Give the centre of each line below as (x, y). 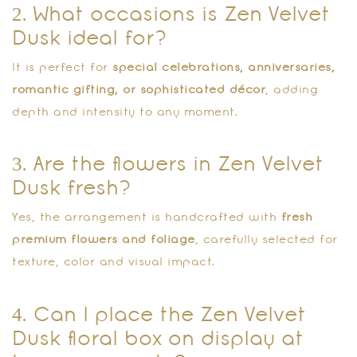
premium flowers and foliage (104, 241)
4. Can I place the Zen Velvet (159, 316)
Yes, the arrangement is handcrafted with (147, 218)
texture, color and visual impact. (114, 263)
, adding (292, 90)
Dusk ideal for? (91, 39)
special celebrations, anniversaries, (224, 68)
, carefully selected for (266, 241)
